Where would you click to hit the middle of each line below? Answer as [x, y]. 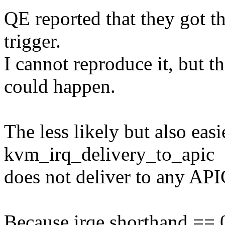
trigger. [32, 41]
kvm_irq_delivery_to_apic [109, 154]
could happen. [60, 86]
